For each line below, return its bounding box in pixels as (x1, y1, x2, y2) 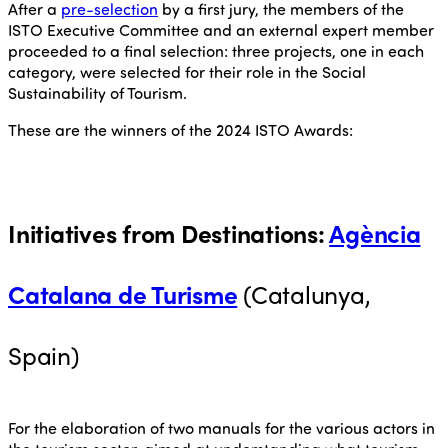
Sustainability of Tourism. (8, 82, 187, 104)
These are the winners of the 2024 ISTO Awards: (8, 119, 353, 141)
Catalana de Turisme (8, 275, 238, 311)
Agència (329, 214, 421, 250)
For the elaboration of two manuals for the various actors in (8, 416, 435, 438)
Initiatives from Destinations (8, 214, 318, 250)
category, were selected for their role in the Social (8, 61, 366, 83)
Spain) (8, 336, 80, 372)
